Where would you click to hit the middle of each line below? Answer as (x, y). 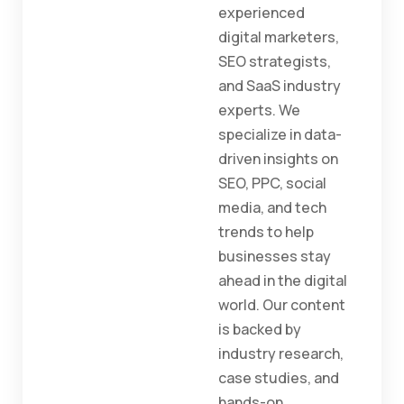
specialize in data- (280, 135)
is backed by (260, 330)
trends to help (266, 232)
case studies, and (279, 378)
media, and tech (272, 208)
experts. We (259, 110)
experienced (262, 13)
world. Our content (282, 305)
